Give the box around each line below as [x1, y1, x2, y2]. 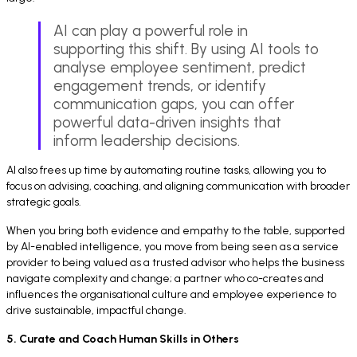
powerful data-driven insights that [53, 113, 281, 132]
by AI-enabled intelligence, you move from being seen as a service [6, 240, 339, 254]
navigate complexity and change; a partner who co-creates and [6, 272, 324, 286]
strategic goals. [6, 195, 81, 210]
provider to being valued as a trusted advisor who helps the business [6, 256, 344, 270]
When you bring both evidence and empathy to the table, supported [6, 224, 345, 238]
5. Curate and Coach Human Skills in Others [6, 332, 239, 347]
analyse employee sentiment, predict [53, 58, 306, 77]
